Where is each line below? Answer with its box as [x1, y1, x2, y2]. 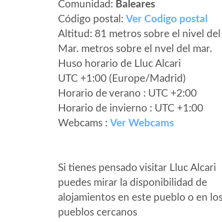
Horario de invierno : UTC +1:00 [58, 103, 203, 113]
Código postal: [58, 14, 126, 24]
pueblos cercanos [58, 207, 137, 218]
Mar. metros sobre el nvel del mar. [58, 44, 212, 54]
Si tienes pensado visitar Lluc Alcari [58, 163, 216, 173]
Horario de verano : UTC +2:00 [58, 88, 197, 99]
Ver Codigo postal [126, 14, 208, 24]
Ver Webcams [110, 118, 174, 128]
